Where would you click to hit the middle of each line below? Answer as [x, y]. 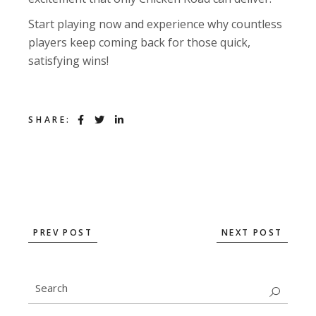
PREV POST [63, 233]
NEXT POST [252, 233]
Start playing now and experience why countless [156, 24]
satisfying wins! [69, 61]
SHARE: [50, 120]
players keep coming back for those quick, [140, 42]
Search [46, 285]
